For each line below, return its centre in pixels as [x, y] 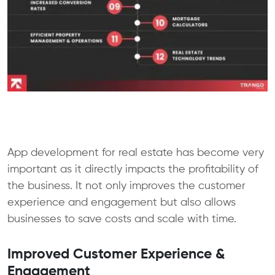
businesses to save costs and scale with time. [123, 219]
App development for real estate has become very [136, 153]
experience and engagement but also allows [122, 202]
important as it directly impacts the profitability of [133, 169]
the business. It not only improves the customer [126, 186]
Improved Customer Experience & [116, 254]
